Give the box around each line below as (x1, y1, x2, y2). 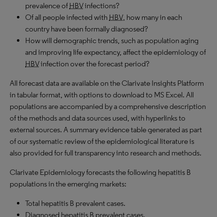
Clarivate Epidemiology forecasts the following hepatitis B (10, 168, 191, 177)
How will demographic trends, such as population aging (25, 36, 199, 45)
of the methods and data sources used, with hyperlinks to (10, 113, 186, 123)
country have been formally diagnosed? (25, 24, 148, 33)
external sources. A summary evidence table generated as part (10, 125, 202, 134)
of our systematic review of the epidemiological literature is (10, 137, 194, 146)
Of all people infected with (25, 13, 109, 22)
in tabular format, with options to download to (10, 90, 154, 99)
